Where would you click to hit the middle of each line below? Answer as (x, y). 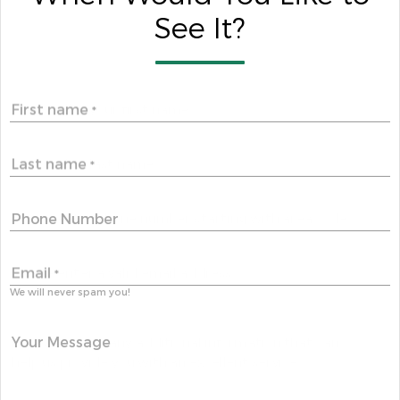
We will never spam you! (70, 293)
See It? (200, 30)
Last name (51, 164)
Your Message (61, 343)
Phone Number (65, 220)
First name (52, 110)
